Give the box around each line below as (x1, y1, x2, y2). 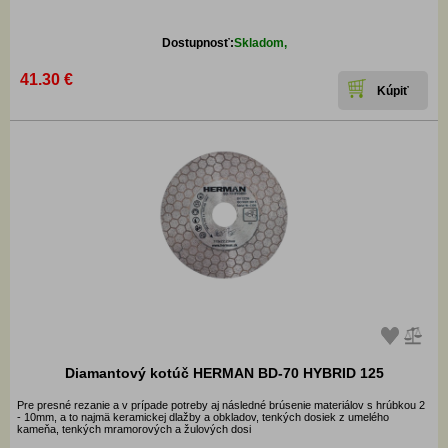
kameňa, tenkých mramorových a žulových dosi (17, 423, 251, 436)
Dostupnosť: (161, 36, 234, 51)
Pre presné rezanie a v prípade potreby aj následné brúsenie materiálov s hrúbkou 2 (17, 399, 425, 412)
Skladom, (233, 36, 287, 51)
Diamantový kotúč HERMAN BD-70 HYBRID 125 (64, 365, 384, 382)
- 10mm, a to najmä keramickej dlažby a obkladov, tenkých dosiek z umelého (17, 411, 389, 424)
